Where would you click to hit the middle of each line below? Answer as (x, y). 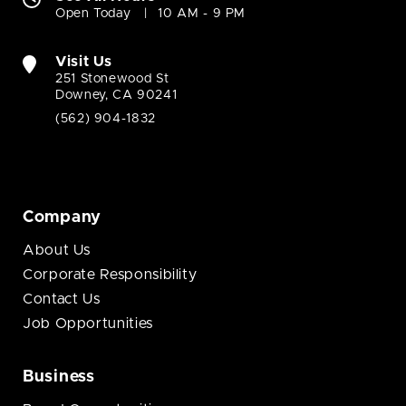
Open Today (93, 14)
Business (59, 377)
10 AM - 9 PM (202, 14)
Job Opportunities (88, 324)
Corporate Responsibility (110, 275)
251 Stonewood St (112, 79)
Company (63, 218)
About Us (57, 251)
